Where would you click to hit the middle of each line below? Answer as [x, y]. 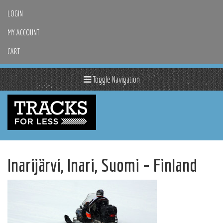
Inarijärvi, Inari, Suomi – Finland [102, 165]
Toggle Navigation [115, 79]
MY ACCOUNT [23, 32]
